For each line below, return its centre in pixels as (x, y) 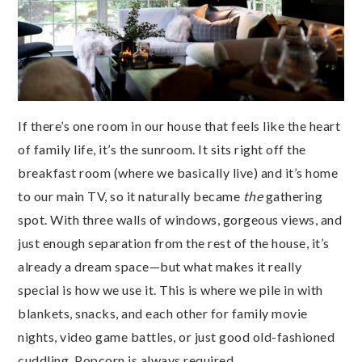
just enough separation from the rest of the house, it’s (174, 243)
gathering (293, 196)
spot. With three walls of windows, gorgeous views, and (180, 219)
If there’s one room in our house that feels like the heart (179, 126)
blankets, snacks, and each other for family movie (163, 313)
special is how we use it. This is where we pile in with (170, 290)
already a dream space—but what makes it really (160, 266)
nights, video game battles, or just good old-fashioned (176, 337)
